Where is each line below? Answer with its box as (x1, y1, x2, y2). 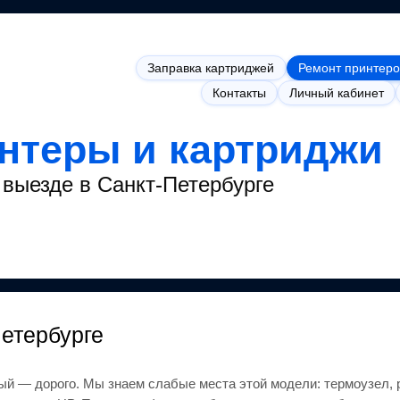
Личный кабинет (289, 85, 385, 100)
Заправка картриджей (147, 60, 275, 75)
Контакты (212, 85, 266, 100)
